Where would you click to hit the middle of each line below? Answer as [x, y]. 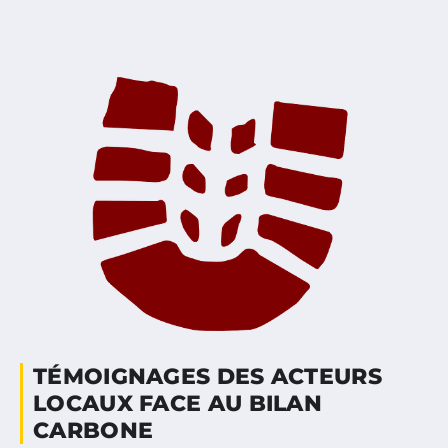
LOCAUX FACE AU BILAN [178, 404]
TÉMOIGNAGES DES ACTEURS [207, 377]
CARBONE [93, 431]
